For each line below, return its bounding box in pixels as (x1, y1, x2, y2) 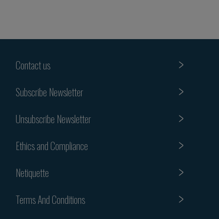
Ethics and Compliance (16, 138, 88, 153)
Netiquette (16, 165, 49, 180)
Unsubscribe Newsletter (16, 111, 91, 126)
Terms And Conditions (16, 192, 85, 207)
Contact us (16, 57, 50, 72)
